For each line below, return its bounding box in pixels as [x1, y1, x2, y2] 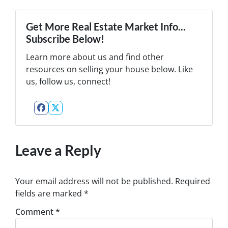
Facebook [40, 108, 104, 128]
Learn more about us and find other [26, 51, 164, 63]
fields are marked [15, 187, 84, 199]
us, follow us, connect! [26, 75, 110, 87]
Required [175, 175, 210, 187]
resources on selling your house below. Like [26, 63, 193, 75]
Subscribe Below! [26, 32, 104, 45]
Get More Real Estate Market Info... [26, 20, 186, 33]
